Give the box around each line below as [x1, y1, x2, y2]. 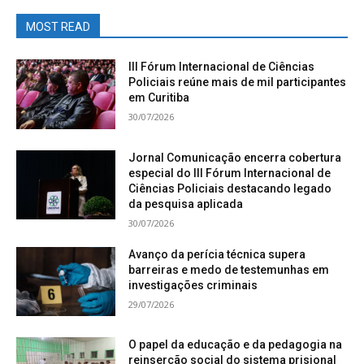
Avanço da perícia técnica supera [128, 247, 306, 261]
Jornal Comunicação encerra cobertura [128, 150, 342, 164]
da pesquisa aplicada [128, 197, 249, 210]
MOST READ [26, 20, 90, 33]
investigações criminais [128, 278, 258, 292]
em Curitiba [128, 91, 190, 104]
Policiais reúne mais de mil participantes [128, 76, 347, 89]
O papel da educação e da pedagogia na [128, 338, 343, 352]
